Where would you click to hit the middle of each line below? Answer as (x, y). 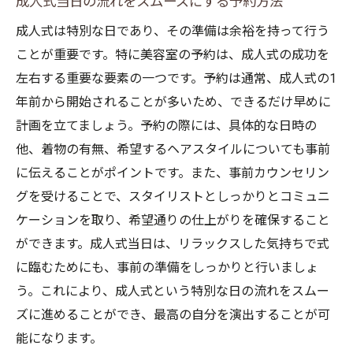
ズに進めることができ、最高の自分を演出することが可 (173, 315)
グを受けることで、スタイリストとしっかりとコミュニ (173, 197)
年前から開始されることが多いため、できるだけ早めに (173, 102)
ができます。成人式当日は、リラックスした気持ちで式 (173, 244)
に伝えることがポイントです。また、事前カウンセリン (173, 173)
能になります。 (59, 338)
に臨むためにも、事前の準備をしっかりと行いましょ (167, 268)
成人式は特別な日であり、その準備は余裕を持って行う (173, 31)
